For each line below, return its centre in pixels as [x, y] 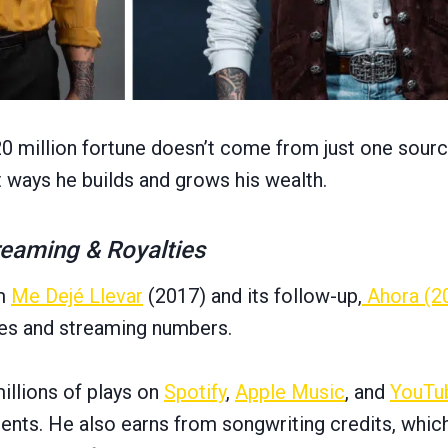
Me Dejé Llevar [77, 296]
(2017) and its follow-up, [252, 296]
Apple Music [290, 392]
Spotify [195, 392]
